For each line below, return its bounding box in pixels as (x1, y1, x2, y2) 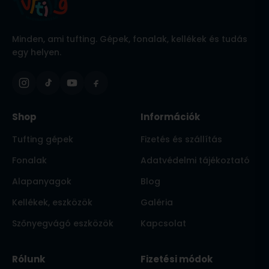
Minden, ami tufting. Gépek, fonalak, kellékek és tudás (12, 33, 247, 46)
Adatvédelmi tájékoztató (141, 154, 250, 167)
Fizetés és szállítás (141, 133, 222, 146)
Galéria (141, 196, 173, 209)
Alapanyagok (12, 175, 71, 188)
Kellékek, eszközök (12, 196, 92, 209)
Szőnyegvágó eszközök (12, 217, 113, 230)
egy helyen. (12, 46, 61, 59)
